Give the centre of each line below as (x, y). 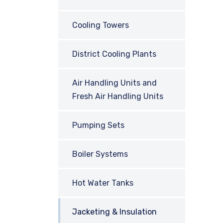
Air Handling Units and (114, 83)
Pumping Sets (98, 125)
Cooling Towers (101, 25)
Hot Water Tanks (103, 183)
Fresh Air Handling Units (118, 96)
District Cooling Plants (114, 54)
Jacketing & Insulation (114, 212)
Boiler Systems (100, 154)
